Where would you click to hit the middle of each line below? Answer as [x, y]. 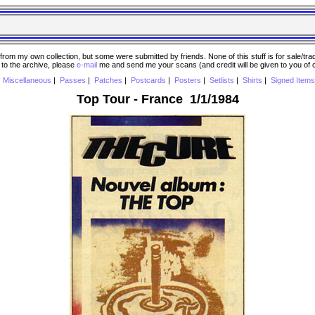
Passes [72, 81]
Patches [108, 81]
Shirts [252, 81]
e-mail [87, 64]
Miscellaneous [27, 81]
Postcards [148, 81]
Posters [187, 81]
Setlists [221, 81]
